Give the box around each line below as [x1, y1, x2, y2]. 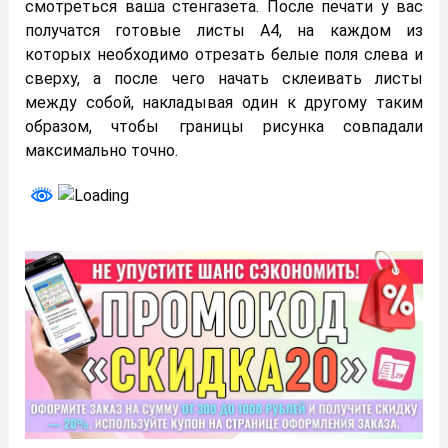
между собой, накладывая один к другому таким [25, 93, 423, 113]
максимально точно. [25, 141, 178, 161]
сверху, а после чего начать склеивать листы [25, 69, 423, 89]
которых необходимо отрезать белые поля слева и [25, 45, 423, 65]
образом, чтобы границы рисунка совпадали [25, 117, 423, 137]
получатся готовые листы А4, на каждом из [25, 21, 423, 41]
